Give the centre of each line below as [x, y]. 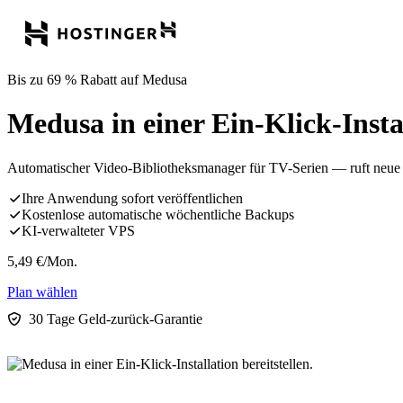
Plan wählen [42, 291]
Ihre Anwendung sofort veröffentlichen [132, 198]
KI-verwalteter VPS [78, 230]
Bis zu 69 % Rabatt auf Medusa [97, 80]
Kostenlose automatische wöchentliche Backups [158, 214]
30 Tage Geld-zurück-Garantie [116, 318]
